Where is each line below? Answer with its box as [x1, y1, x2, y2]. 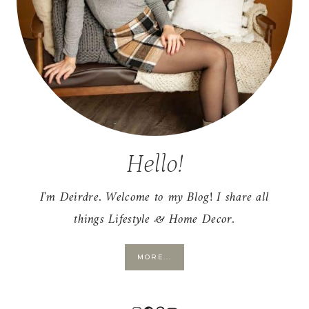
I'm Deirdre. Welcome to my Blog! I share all [39, 186, 270, 210]
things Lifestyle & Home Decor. [74, 208, 235, 232]
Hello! [126, 150, 183, 179]
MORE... [137, 252, 172, 262]
